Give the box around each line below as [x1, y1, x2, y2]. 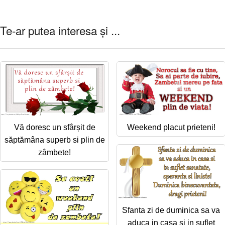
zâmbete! [38, 148, 71, 157]
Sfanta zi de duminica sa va [122, 205, 220, 214]
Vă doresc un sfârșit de [14, 123, 95, 132]
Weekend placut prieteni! [127, 123, 215, 132]
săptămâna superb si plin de [4, 135, 105, 144]
